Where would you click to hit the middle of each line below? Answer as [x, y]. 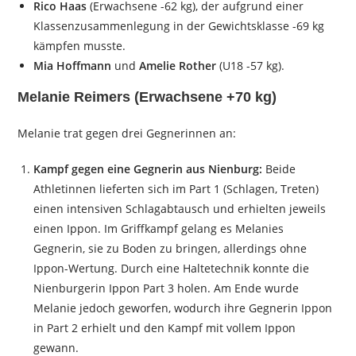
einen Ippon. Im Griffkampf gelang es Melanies [159, 229]
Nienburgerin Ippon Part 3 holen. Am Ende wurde [166, 288]
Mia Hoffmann [73, 66]
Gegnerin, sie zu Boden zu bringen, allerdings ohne [170, 249]
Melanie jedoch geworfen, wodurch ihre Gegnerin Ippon [183, 308]
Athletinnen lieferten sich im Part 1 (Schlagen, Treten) [176, 189]
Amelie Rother [178, 66]
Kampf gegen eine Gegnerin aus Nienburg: [148, 169]
